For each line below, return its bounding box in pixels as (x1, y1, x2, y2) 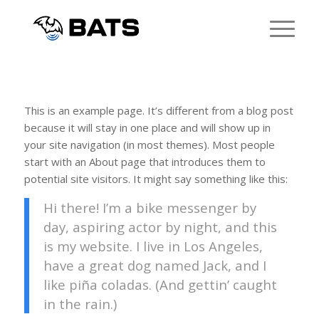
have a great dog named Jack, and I (43, 256, 266, 275)
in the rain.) (43, 295, 117, 313)
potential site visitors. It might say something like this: (23, 171, 288, 186)
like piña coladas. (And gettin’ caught (43, 276, 277, 294)
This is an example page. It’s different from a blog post (23, 103, 293, 117)
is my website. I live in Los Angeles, (43, 237, 263, 256)
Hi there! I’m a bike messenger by (43, 199, 256, 217)
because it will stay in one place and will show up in (23, 120, 271, 135)
